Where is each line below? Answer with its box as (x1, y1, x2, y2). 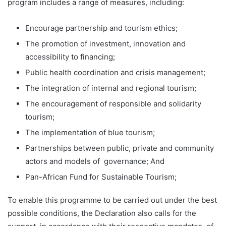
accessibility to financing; (25, 52, 115, 62)
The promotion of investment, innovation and (25, 39, 186, 49)
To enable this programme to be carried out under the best (8, 195, 217, 205)
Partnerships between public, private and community (25, 143, 214, 153)
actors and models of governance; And (25, 156, 164, 166)
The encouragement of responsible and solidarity (25, 99, 201, 109)
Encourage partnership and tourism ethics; (25, 23, 178, 33)
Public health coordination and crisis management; (25, 68, 205, 78)
